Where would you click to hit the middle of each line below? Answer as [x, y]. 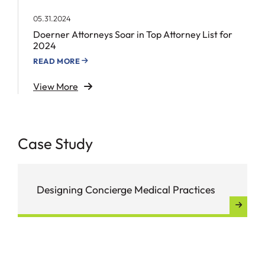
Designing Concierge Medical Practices [126, 190]
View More [56, 86]
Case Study [55, 143]
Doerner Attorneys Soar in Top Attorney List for [133, 34]
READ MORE [57, 61]
